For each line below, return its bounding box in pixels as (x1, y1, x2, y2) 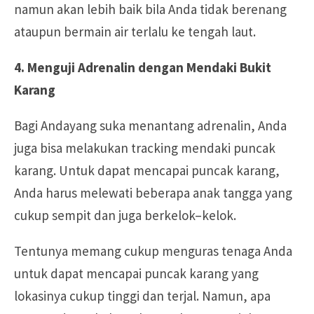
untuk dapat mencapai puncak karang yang (14, 264, 259, 282)
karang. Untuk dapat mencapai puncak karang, (14, 161, 280, 179)
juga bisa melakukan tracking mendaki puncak (14, 139, 275, 156)
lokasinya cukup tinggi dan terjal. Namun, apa (14, 287, 271, 304)
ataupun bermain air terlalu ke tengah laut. (14, 22, 256, 40)
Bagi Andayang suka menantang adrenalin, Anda (14, 116, 287, 134)
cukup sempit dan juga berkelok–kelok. (14, 206, 236, 224)
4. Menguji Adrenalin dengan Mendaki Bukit (14, 58, 271, 76)
